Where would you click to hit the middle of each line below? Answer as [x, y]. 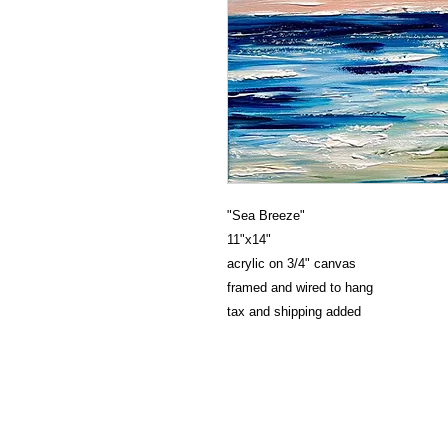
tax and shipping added [294, 311]
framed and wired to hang [300, 287]
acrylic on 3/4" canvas [291, 263]
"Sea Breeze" [266, 215]
